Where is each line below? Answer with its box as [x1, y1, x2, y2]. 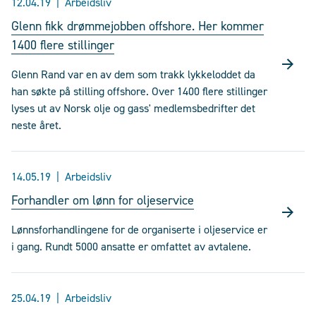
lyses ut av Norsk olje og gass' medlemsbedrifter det [11, 101, 255, 116]
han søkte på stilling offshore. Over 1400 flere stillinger [11, 84, 267, 99]
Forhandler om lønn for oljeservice [11, 192, 194, 209]
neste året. [11, 118, 61, 133]
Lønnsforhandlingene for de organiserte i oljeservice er [11, 222, 267, 237]
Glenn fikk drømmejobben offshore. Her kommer [11, 18, 264, 35]
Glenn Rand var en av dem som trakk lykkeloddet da [11, 67, 255, 82]
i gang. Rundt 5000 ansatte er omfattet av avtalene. [11, 239, 251, 254]
